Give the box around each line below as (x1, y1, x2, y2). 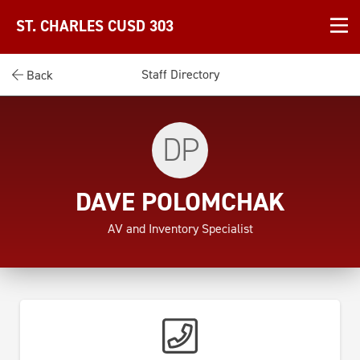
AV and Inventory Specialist (107, 220, 253, 237)
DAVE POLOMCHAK (75, 185, 285, 219)
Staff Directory (141, 66, 219, 83)
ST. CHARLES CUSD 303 (16, 16, 174, 37)
